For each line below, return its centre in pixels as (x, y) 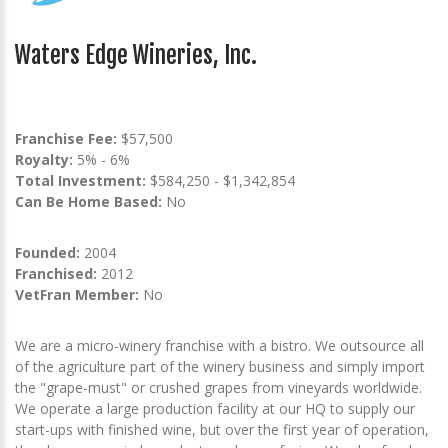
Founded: (47, 252)
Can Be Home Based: (88, 201)
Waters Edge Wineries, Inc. (136, 55)
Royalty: (44, 159)
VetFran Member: (77, 294)
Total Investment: (82, 180)
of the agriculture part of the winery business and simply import (220, 366)
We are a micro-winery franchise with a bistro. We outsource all (219, 345)
